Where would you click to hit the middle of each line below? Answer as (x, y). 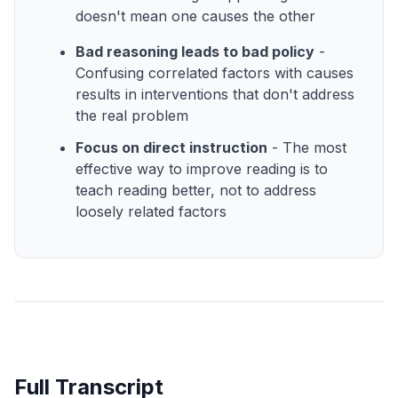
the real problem (132, 115)
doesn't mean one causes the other (195, 16)
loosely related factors (151, 211)
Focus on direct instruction (171, 147)
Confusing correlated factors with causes (215, 72)
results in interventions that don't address (215, 94)
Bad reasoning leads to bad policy (195, 51)
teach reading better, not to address (196, 190)
